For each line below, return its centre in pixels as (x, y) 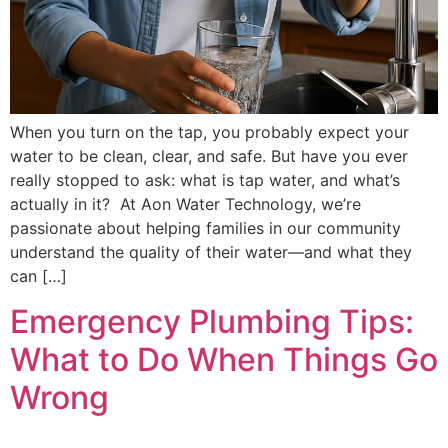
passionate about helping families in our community (205, 228)
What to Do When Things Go (224, 359)
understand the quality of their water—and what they (211, 252)
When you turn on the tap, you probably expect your (209, 132)
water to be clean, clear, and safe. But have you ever (209, 156)
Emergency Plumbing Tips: (212, 321)
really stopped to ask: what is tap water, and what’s (205, 180)
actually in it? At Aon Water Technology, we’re (185, 204)
